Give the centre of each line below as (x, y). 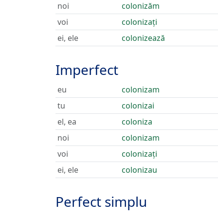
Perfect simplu (101, 201)
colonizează (143, 38)
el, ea (67, 122)
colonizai (138, 106)
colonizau (139, 170)
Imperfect (87, 70)
